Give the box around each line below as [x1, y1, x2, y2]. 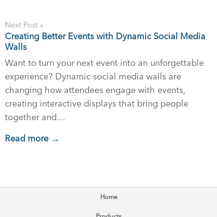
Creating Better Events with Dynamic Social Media [5, 31, 205, 42]
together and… [5, 111, 65, 123]
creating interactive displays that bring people [5, 98, 188, 109]
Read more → [5, 133, 60, 144]
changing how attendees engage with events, [5, 84, 185, 95]
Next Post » [5, 20, 44, 30]
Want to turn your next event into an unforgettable [5, 57, 204, 68]
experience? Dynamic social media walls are [5, 71, 181, 82]
